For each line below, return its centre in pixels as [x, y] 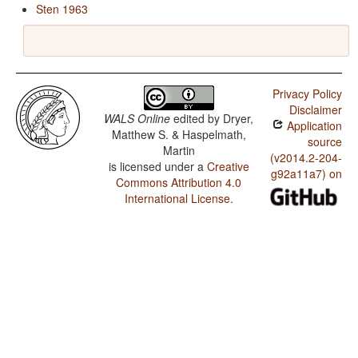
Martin [179, 151]
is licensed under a [157, 167]
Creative [228, 167]
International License [177, 199]
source [324, 142]
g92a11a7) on [306, 174]
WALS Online [137, 119]
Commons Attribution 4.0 [179, 183]
